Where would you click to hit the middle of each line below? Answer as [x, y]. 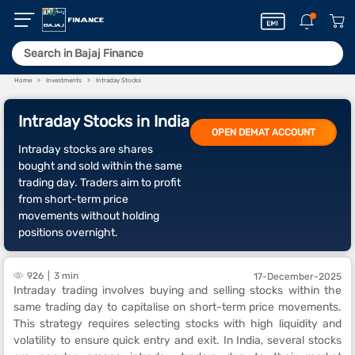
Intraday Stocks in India [104, 121]
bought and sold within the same [100, 166]
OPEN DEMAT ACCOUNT [263, 132]
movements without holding [89, 216]
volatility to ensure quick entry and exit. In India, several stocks [177, 340]
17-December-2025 [298, 277]
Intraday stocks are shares [86, 149]
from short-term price [73, 199]
